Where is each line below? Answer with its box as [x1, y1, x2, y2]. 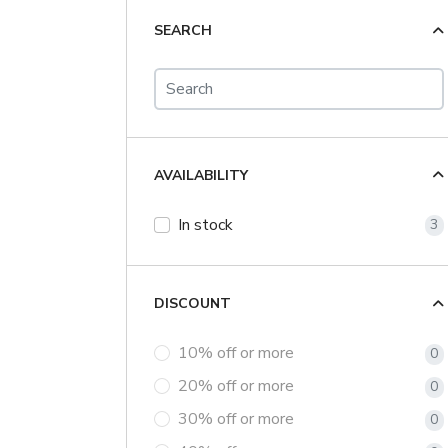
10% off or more [177, 342, 294, 365]
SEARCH [153, 21, 212, 41]
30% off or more [177, 408, 294, 431]
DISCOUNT [153, 294, 231, 314]
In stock [177, 213, 233, 236]
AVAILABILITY [153, 165, 248, 185]
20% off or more [177, 375, 294, 398]
